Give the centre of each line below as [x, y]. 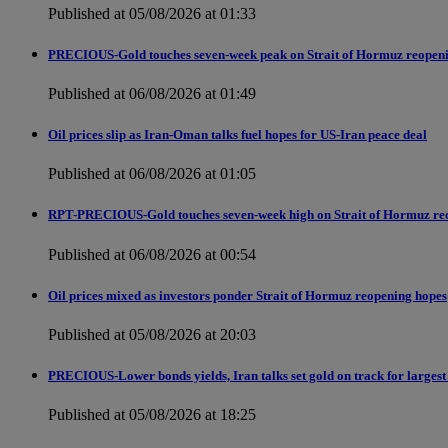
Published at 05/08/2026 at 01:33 [152, 13]
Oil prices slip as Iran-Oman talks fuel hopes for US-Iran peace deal [237, 135]
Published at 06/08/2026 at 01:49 [152, 93]
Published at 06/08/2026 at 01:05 [152, 174]
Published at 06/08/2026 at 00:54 [152, 254]
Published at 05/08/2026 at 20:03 [152, 334]
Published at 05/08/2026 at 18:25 [152, 415]
